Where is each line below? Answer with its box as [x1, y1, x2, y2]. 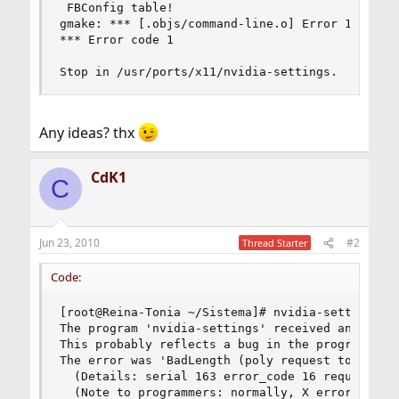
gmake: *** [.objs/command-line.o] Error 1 [59, 17, 352, 30]
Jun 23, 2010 [38, 235, 100, 251]
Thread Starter [242, 236, 308, 250]
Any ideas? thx [38, 123, 138, 143]
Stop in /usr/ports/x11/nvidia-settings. [59, 65, 338, 78]
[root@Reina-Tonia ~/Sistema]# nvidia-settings [59, 305, 387, 320]
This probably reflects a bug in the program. [59, 338, 373, 352]
